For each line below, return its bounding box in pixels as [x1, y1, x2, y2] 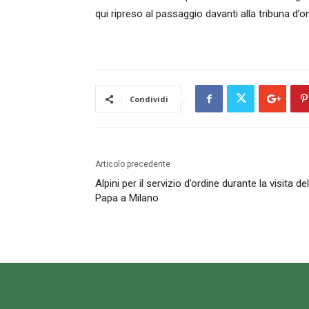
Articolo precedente [95, 159, 170, 169]
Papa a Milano [95, 192, 159, 204]
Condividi [130, 94, 168, 104]
